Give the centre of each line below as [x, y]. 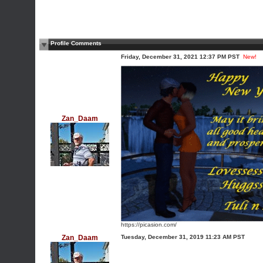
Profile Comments [76, 43]
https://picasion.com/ [149, 225]
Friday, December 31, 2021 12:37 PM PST [180, 57]
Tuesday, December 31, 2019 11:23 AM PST [183, 237]
